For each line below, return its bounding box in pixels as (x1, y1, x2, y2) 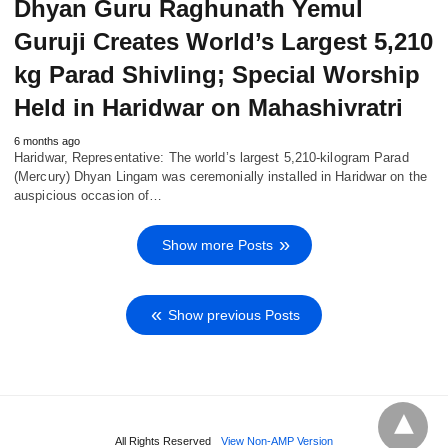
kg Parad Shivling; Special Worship (14, 61, 420, 89)
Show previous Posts (168, 307, 300, 324)
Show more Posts (161, 237, 273, 254)
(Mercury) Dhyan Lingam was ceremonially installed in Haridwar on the (14, 169, 427, 185)
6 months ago (14, 135, 80, 148)
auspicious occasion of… (14, 188, 163, 204)
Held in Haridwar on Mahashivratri (14, 94, 403, 122)
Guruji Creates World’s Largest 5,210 (14, 28, 433, 56)
